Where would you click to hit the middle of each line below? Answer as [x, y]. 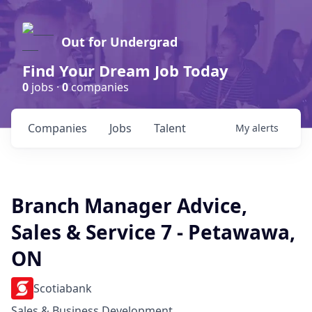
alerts [265, 128]
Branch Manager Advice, [129, 205]
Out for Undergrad [119, 42]
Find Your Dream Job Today [125, 70]
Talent [170, 128]
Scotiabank [63, 288]
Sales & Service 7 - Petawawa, [153, 232]
